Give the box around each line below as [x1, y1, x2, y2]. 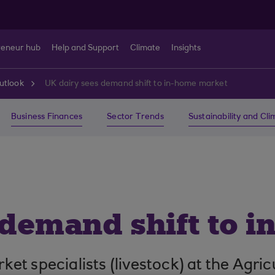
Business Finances [10, 113, 83, 122]
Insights [171, 44, 201, 53]
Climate [130, 44, 160, 53]
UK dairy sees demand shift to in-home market [45, 80, 228, 88]
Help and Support [52, 44, 119, 53]
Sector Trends [107, 113, 164, 122]
